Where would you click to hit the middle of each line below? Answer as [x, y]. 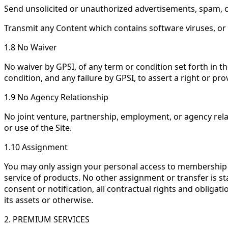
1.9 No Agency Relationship [56, 97]
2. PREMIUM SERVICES [47, 219]
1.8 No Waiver [31, 47]
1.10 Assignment [36, 147]
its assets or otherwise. [49, 200]
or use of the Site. [38, 128]
